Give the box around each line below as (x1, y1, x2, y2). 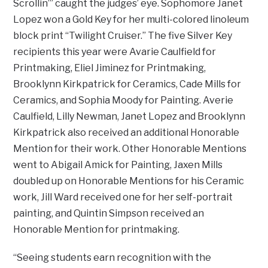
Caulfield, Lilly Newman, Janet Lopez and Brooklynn (13, 111, 246, 123)
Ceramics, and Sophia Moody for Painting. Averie (13, 95, 234, 106)
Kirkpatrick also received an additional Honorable (13, 127, 240, 139)
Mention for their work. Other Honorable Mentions (13, 143, 247, 155)
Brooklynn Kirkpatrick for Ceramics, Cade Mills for (13, 78, 242, 90)
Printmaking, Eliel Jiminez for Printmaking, (13, 62, 206, 74)
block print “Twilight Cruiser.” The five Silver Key (13, 30, 233, 42)
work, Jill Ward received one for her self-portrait (13, 191, 233, 203)
